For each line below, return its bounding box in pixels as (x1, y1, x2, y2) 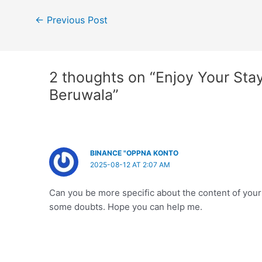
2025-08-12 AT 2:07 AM (90, 160, 171, 170)
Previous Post (43, 14, 108, 26)
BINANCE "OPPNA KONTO (90, 149, 179, 158)
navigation (19, 23, 62, 35)
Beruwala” (49, 86, 119, 104)
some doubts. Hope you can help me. (49, 201, 203, 213)
